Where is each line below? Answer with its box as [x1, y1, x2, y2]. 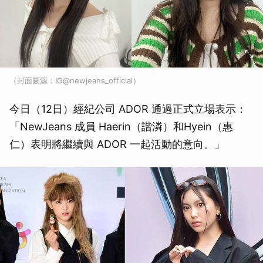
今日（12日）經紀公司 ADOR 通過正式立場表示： [9, 103, 247, 115]
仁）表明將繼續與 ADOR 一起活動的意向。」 [9, 138, 225, 150]
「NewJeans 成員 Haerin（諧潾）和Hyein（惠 [9, 120, 233, 133]
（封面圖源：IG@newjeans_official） [9, 76, 140, 85]
